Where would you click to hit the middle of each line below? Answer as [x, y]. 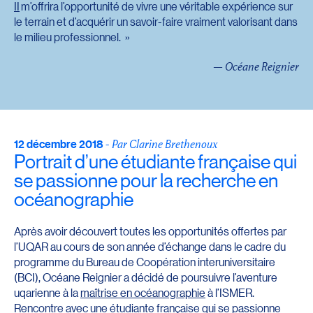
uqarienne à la [47, 293]
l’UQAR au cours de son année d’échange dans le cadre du [150, 247]
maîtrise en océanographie [143, 293]
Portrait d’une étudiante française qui [155, 161]
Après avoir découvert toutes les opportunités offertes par [150, 231]
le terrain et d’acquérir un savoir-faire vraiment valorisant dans [156, 22]
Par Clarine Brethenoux [165, 143]
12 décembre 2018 [59, 144]
